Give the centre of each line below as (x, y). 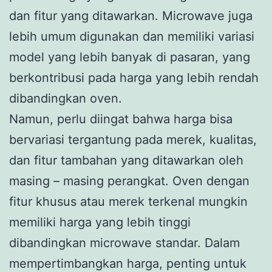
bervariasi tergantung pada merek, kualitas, (133, 139)
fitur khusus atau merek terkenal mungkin (128, 201)
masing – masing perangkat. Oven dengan (129, 181)
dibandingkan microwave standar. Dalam (124, 243)
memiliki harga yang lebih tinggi (100, 222)
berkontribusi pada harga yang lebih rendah (134, 77)
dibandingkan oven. (66, 98)
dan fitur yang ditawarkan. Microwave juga (131, 15)
